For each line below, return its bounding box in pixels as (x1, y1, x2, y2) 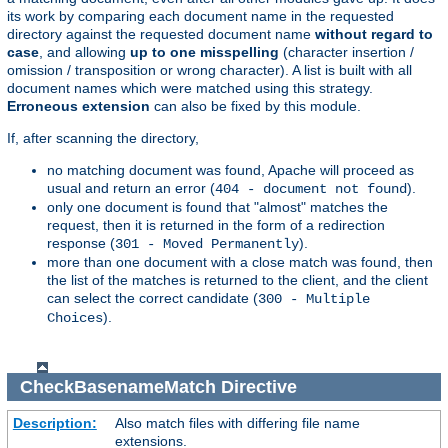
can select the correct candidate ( (47, 290, 258, 307)
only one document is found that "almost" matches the (47, 199, 388, 216)
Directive (215, 376, 302, 397)
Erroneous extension (7, 98, 150, 115)
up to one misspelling (130, 44, 279, 61)
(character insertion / (279, 44, 414, 61)
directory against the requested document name (7, 26, 315, 43)
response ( (47, 235, 115, 252)
